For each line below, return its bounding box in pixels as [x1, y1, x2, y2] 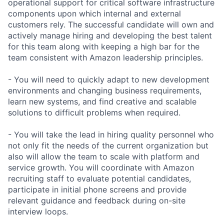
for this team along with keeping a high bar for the [8, 41, 199, 51]
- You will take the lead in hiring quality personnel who [8, 129, 214, 139]
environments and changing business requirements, [8, 85, 201, 95]
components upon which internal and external [8, 8, 181, 18]
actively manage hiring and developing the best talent [8, 30, 212, 40]
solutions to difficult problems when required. [8, 107, 180, 117]
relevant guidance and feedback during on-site [8, 195, 185, 205]
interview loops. [8, 206, 68, 216]
